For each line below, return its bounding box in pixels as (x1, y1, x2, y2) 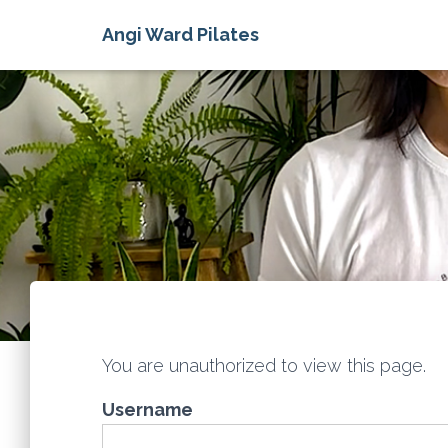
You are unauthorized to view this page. (102, 355, 426, 376)
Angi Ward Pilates (102, 24, 259, 45)
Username (102, 399, 193, 420)
